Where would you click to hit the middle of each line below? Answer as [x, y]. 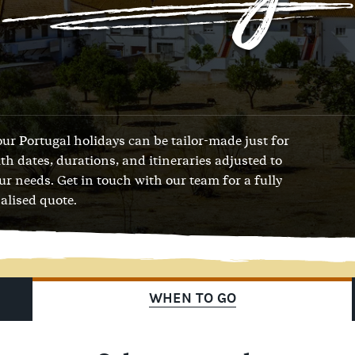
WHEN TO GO [192, 298]
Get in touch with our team [139, 180]
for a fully [251, 180]
